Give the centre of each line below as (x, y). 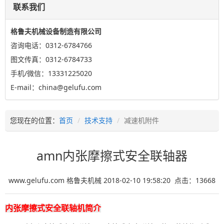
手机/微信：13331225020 (51, 73)
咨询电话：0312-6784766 (51, 45)
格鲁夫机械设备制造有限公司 (56, 31)
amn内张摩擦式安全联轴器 (112, 155)
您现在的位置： (34, 120)
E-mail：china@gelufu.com (56, 87)
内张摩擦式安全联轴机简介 (53, 208)
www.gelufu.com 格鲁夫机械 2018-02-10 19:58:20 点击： (102, 180)
